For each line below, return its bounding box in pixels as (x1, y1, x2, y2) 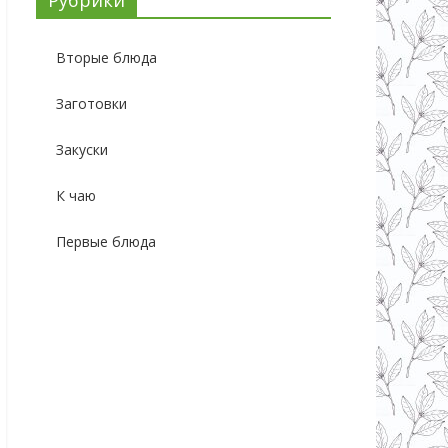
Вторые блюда (56, 47, 157, 67)
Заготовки (56, 93, 127, 113)
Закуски (56, 139, 108, 159)
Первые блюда (56, 231, 156, 251)
